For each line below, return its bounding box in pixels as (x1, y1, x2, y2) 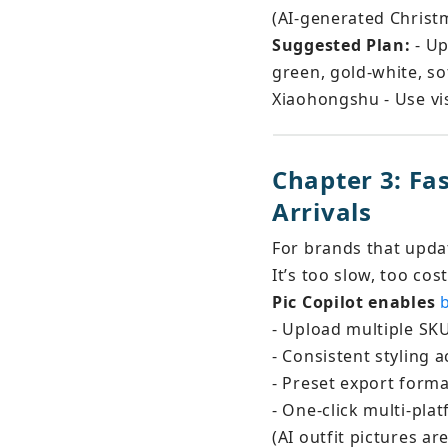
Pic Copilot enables (272, 291, 440, 313)
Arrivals (272, 195, 372, 228)
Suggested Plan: (272, 34, 411, 56)
